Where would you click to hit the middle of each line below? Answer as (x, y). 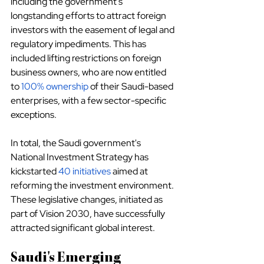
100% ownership (55, 87)
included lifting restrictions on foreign (87, 58)
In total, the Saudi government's (77, 143)
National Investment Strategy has (80, 157)
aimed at (130, 171)
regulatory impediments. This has (79, 44)
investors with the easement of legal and (93, 30)
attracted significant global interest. (83, 228)
